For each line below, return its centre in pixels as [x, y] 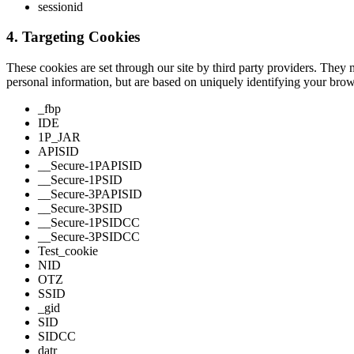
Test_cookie [68, 251]
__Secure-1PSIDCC [89, 223]
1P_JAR [59, 137]
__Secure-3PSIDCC [89, 237]
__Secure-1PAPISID [90, 166]
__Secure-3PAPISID [90, 194]
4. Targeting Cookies [73, 37]
